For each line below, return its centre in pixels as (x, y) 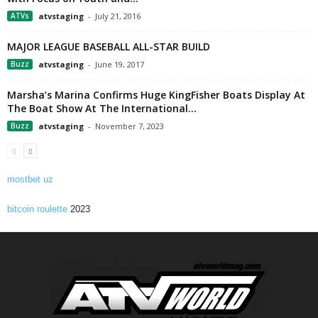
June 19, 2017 (120, 65)
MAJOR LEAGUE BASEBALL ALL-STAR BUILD (109, 47)
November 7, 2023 (130, 126)
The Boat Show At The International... (102, 109)
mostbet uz (30, 180)
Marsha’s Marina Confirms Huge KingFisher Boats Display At (156, 95)
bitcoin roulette (37, 209)
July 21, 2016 (118, 16)
